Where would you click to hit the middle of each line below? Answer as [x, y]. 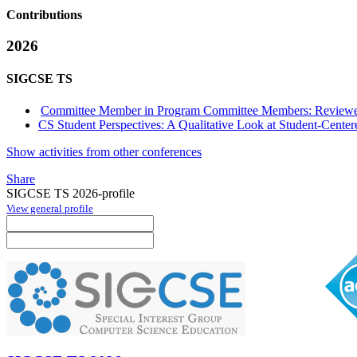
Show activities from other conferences [104, 151]
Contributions [44, 15]
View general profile [50, 208]
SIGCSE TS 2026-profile [71, 193]
